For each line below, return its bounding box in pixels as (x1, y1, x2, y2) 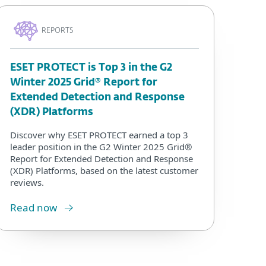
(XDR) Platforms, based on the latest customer (10, 164, 198, 177)
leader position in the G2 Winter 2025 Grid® (10, 141, 192, 153)
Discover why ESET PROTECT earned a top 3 (10, 129, 188, 141)
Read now (10, 201, 57, 215)
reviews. (10, 176, 44, 189)
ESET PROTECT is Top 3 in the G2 (10, 63, 172, 74)
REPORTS (42, 27, 73, 34)
